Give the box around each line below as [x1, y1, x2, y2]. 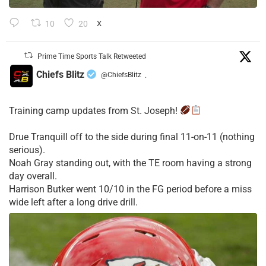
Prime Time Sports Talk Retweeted [37, 52, 147, 61]
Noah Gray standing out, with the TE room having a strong [9, 157, 252, 169]
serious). [9, 144, 45, 156]
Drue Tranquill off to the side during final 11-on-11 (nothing [9, 131, 255, 142]
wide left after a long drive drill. [9, 196, 138, 208]
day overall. [9, 170, 57, 182]
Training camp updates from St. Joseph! [9, 104, 180, 116]
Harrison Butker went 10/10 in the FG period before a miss [9, 183, 252, 195]
